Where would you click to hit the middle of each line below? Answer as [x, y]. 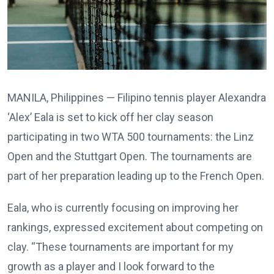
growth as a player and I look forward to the [111, 266]
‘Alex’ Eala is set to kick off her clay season [110, 117]
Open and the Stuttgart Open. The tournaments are [130, 156]
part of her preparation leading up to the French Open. [136, 176]
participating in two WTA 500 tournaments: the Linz [131, 136]
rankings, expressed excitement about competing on [135, 227]
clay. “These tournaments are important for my [120, 246]
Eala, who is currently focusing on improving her [123, 207]
